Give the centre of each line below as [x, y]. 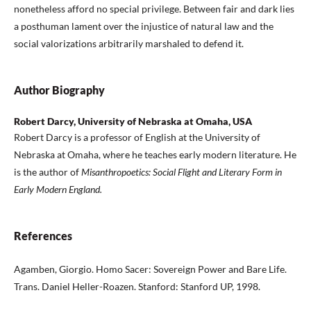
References [43, 236]
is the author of [48, 172]
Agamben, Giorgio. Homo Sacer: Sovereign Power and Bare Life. [150, 269]
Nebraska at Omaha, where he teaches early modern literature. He [155, 154]
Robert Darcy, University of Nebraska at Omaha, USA [133, 121]
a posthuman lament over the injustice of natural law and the [144, 26]
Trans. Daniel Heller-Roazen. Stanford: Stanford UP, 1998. [137, 286]
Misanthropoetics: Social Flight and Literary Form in [182, 172]
